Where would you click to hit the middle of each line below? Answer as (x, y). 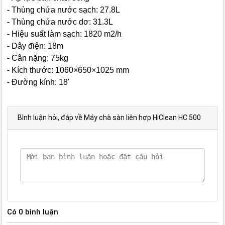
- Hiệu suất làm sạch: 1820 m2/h (64, 34)
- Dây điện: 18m (35, 46)
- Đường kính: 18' (38, 82)
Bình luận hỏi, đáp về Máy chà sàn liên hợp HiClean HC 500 (109, 117)
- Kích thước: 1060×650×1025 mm (68, 70)
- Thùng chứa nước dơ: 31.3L (60, 22)
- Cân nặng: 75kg (38, 58)
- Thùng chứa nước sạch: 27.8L (64, 10)
